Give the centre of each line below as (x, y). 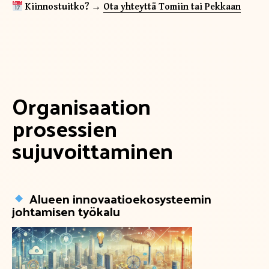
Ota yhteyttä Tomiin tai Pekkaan (172, 7)
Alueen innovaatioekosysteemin (119, 198)
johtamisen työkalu (66, 211)
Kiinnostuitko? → (65, 7)
